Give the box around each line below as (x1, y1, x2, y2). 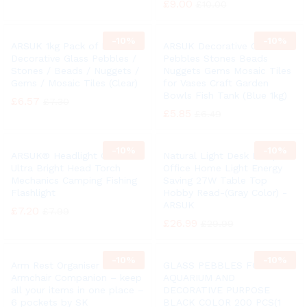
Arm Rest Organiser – (11, 260, 109, 271)
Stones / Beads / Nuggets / (11, 65, 139, 76)
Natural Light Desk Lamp (162, 150, 279, 161)
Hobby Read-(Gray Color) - (162, 187, 287, 198)
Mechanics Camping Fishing (11, 175, 137, 186)
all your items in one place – (11, 284, 144, 295)
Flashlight (11, 187, 56, 198)
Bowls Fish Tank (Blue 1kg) (162, 90, 287, 101)
